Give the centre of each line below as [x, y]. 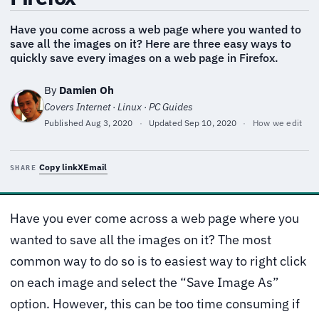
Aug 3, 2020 [109, 122]
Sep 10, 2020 [210, 122]
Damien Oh [87, 90]
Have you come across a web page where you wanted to [156, 29]
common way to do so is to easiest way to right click [158, 261]
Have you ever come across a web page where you [15, 218]
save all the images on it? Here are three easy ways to [151, 43]
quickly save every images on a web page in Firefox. [144, 57]
